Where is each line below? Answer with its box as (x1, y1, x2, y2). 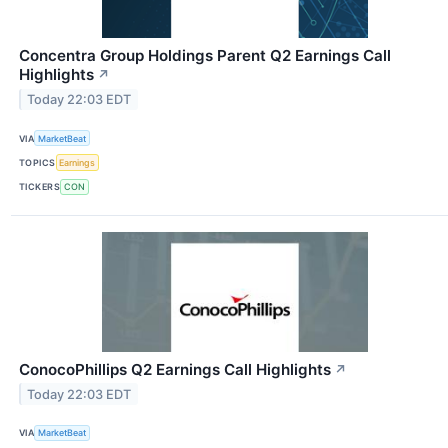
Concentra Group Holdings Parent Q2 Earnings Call (19, 46, 391, 66)
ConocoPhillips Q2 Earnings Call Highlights (19, 359, 331, 379)
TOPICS (19, 157, 56, 169)
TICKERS (19, 181, 61, 193)
